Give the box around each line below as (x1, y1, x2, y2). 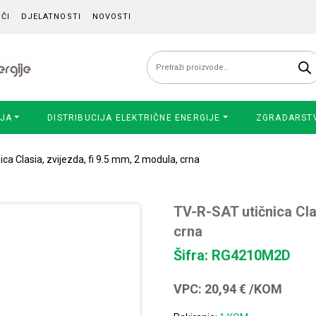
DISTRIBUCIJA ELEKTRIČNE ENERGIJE (47, 112, 221, 123)
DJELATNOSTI (20, 12, 81, 21)
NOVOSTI (92, 12, 132, 21)
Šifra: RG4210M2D (174, 247, 291, 265)
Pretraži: (147, 54, 184, 65)
